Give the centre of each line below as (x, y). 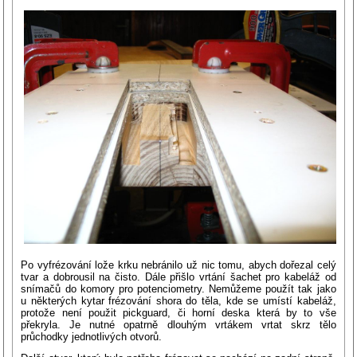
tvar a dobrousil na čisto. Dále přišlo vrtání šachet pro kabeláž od (178, 277)
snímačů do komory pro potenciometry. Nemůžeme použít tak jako (178, 288)
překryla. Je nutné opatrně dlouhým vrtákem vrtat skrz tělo (178, 324)
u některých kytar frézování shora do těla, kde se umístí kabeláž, (178, 300)
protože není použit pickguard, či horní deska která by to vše (178, 312)
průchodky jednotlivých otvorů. (92, 336)
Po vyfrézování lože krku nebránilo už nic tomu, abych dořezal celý (178, 265)
